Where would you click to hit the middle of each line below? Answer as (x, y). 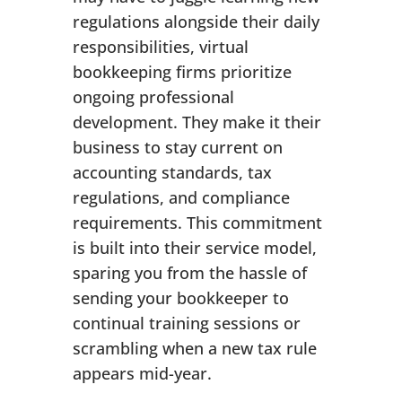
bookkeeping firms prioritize (182, 72)
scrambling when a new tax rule (194, 349)
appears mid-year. (142, 374)
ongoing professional (153, 97)
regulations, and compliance (181, 198)
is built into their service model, (194, 248)
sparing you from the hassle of (189, 273)
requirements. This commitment (197, 223)
